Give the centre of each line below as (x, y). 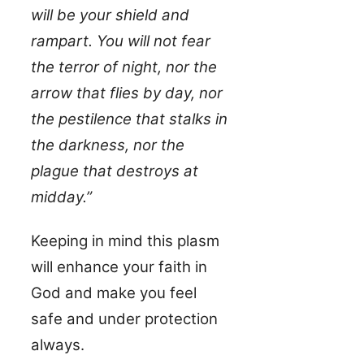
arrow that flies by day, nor (127, 93)
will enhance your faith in (119, 267)
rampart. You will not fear (121, 41)
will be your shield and (110, 15)
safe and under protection (124, 319)
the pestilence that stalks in (129, 119)
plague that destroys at (115, 171)
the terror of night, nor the (124, 67)
